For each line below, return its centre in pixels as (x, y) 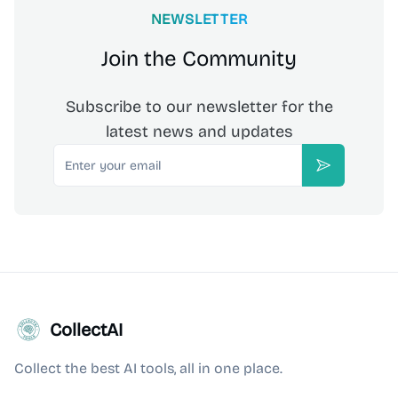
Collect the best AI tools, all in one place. (148, 368)
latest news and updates (199, 131)
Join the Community (199, 59)
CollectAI (86, 330)
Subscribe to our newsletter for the (199, 107)
